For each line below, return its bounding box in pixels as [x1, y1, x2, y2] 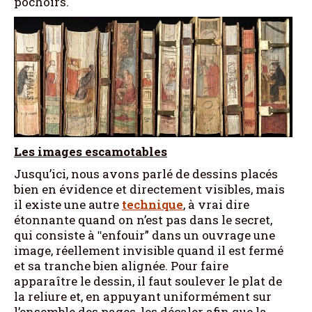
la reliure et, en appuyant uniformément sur [14, 288, 272, 304]
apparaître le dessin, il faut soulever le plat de [14, 273, 282, 289]
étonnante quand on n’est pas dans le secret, [14, 212, 272, 228]
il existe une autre [14, 196, 122, 212]
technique [122, 196, 183, 212]
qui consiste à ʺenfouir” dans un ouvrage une [14, 227, 275, 243]
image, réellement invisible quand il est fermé [14, 242, 283, 258]
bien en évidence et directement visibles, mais [14, 181, 285, 197]
